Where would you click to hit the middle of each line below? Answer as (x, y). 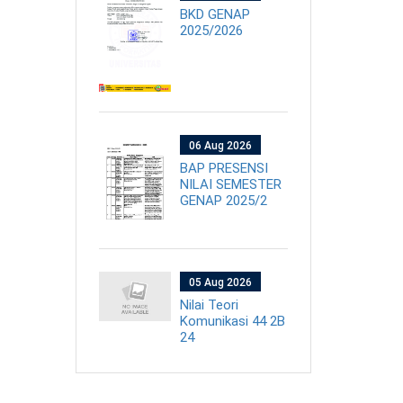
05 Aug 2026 (220, 282)
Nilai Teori (209, 304)
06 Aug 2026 (220, 145)
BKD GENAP (215, 15)
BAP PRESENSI (224, 168)
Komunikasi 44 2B (232, 321)
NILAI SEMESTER (230, 184)
